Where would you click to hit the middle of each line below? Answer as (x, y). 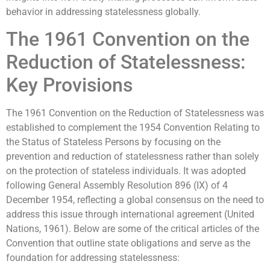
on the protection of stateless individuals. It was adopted (126, 171)
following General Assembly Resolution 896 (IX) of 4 (117, 186)
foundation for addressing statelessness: (93, 258)
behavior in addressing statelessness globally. (103, 12)
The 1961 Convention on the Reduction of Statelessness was (135, 113)
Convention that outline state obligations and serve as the (128, 243)
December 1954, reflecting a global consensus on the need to (135, 200)
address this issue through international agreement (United (130, 215)
